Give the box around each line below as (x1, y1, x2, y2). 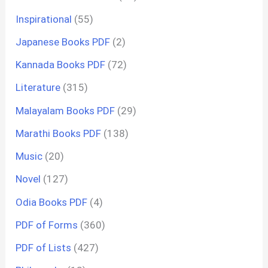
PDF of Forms (16, 218, 78, 231)
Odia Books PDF (16, 196, 88, 208)
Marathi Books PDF (16, 127, 102, 139)
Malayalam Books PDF (16, 104, 115, 117)
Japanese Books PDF (16, 35, 111, 48)
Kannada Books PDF (16, 59, 106, 71)
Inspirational (16, 13, 72, 25)
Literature (16, 81, 61, 94)
